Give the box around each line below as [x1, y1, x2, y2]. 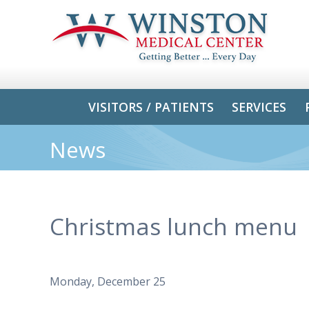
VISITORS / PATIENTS [88, 98, 215, 115]
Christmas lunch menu [50, 210, 297, 242]
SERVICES [232, 98, 287, 115]
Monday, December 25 [50, 274, 166, 290]
